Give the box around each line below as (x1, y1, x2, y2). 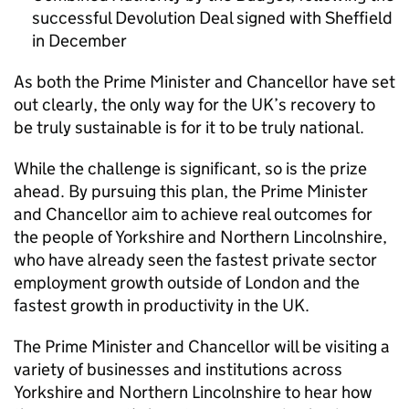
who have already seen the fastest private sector (14, 249, 377, 270)
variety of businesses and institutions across (14, 359, 342, 380)
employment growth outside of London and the (14, 272, 360, 293)
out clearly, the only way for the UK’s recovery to (14, 94, 375, 115)
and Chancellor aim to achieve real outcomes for (14, 204, 372, 225)
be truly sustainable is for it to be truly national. (14, 117, 364, 138)
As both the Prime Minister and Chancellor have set (14, 71, 395, 92)
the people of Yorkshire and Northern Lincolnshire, (14, 226, 387, 247)
